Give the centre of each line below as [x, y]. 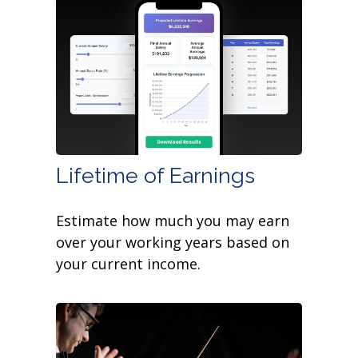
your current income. [128, 264]
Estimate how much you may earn [173, 221]
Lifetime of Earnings [155, 176]
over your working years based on [173, 243]
